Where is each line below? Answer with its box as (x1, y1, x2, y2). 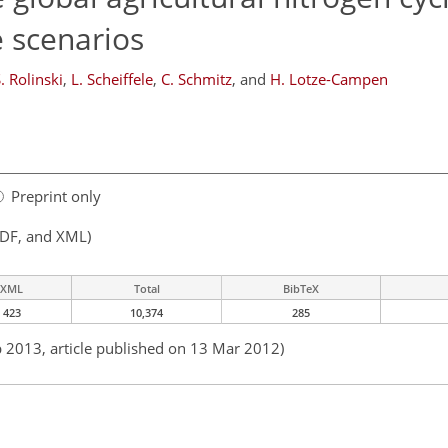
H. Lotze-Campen (270, 69, 388, 89)
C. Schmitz (161, 69, 232, 89)
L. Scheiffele (71, 69, 153, 89)
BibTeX (283, 281, 319, 297)
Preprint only (11, 186, 101, 207)
